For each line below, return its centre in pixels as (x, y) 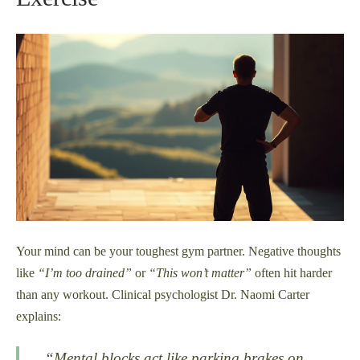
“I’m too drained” (85, 272)
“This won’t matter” (200, 272)
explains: (39, 316)
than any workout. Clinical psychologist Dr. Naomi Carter (163, 294)
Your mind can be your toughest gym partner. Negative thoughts (178, 251)
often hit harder (292, 272)
